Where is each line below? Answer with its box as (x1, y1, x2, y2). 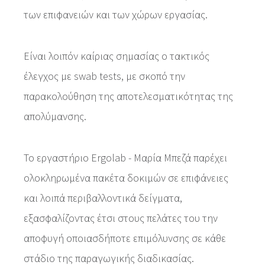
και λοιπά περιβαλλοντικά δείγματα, (24, 191, 182, 205)
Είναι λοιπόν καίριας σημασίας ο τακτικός (24, 49, 209, 63)
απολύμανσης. (24, 109, 86, 123)
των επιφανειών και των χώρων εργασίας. (24, 8, 208, 21)
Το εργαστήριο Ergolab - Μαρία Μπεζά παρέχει (24, 151, 227, 164)
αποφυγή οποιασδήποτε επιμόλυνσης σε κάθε (24, 231, 226, 245)
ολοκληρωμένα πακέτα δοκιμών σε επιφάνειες (24, 171, 228, 185)
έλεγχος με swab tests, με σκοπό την (24, 69, 185, 83)
